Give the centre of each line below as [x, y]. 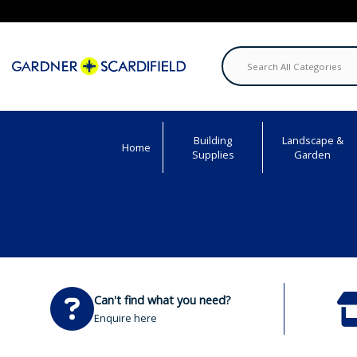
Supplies [213, 155]
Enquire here [126, 318]
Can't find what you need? [163, 300]
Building [213, 140]
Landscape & [312, 140]
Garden [312, 155]
